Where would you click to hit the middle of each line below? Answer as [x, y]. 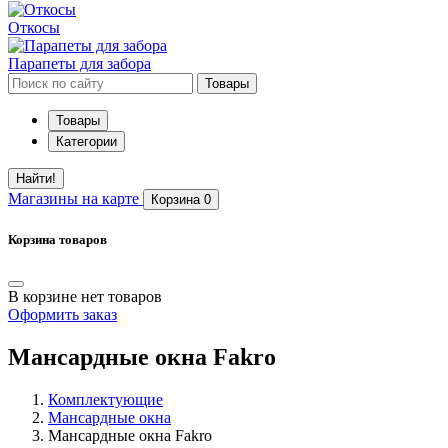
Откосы [34, 27]
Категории [86, 141]
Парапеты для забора [79, 63]
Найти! [36, 178]
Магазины [45, 198]
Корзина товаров [57, 240]
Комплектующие [105, 400]
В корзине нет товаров [85, 297]
